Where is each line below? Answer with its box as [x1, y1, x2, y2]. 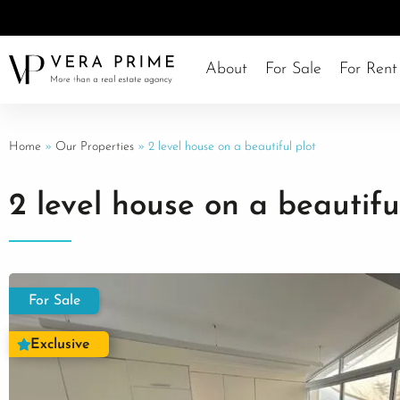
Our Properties [55, 140, 134, 154]
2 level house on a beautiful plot [148, 140, 316, 154]
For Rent [338, 61, 397, 79]
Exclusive [30, 337, 90, 353]
